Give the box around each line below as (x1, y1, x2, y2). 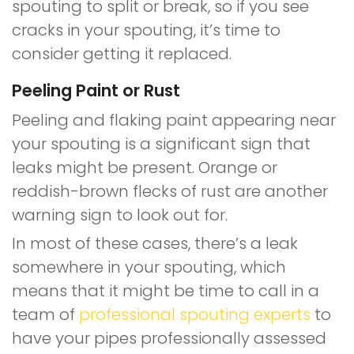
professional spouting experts (79, 303, 311, 326)
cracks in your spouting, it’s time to (12, 19, 281, 41)
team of (12, 303, 79, 326)
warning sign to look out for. (12, 204, 228, 226)
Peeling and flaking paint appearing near (12, 109, 336, 131)
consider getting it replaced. (12, 43, 232, 65)
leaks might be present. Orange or (12, 156, 277, 179)
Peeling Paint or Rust (12, 79, 180, 102)
